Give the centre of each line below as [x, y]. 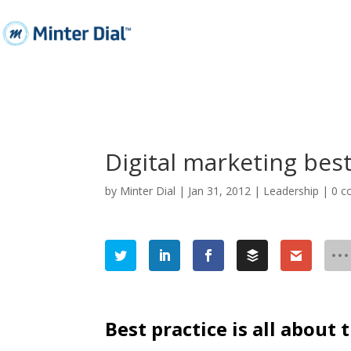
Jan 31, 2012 [220, 190]
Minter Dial [148, 190]
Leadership [291, 190]
